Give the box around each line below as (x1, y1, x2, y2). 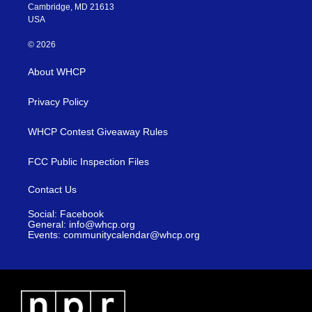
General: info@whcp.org (28, 219, 135, 230)
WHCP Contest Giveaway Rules (28, 126, 168, 137)
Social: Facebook (28, 208, 104, 219)
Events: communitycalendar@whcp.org (28, 229, 200, 240)
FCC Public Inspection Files (28, 156, 149, 167)
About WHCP (28, 66, 86, 77)
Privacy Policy (28, 96, 88, 107)
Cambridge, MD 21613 (28, 2, 114, 12)
